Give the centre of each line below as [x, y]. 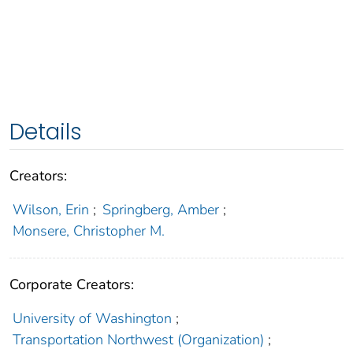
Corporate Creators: [72, 285]
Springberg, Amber [161, 210]
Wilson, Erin [50, 210]
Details [46, 132]
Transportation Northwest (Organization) [138, 340]
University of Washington [92, 319]
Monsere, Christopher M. [88, 231]
